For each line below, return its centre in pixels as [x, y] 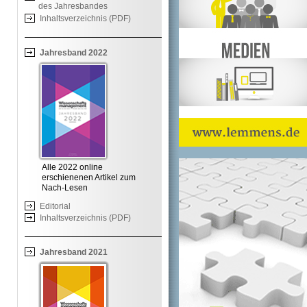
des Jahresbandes [73, 6]
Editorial [55, 206]
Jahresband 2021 [74, 253]
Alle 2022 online [72, 167]
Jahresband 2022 [74, 52]
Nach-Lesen [65, 187]
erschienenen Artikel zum [89, 177]
